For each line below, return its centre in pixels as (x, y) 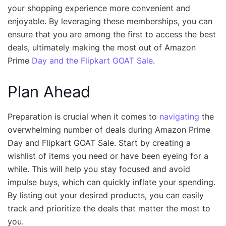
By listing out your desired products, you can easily (106, 195)
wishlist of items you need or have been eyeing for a (108, 156)
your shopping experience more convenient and (99, 8)
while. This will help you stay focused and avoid (99, 169)
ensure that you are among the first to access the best (112, 34)
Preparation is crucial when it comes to (83, 117)
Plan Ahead (49, 92)
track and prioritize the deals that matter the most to (109, 209)
